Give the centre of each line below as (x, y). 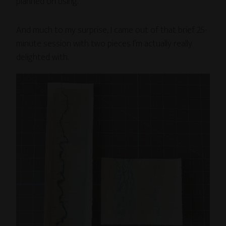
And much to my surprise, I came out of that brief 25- (112, 30)
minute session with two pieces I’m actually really (104, 44)
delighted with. (43, 57)
